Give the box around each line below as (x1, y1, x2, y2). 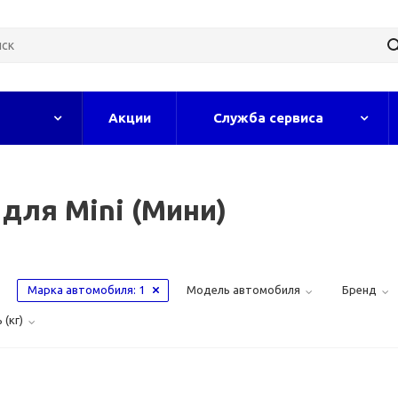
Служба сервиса (213, 110, 323, 125)
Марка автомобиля (28, 283, 133, 296)
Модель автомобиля (187, 283, 300, 296)
